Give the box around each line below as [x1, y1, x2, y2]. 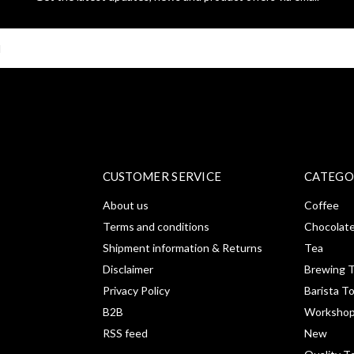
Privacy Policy [102, 284, 170, 297]
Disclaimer [102, 262, 153, 276]
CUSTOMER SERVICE [102, 169, 222, 183]
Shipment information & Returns [102, 241, 262, 254]
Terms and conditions [102, 220, 209, 233]
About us [102, 198, 149, 212]
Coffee [304, 198, 339, 212]
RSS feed [102, 326, 148, 340]
